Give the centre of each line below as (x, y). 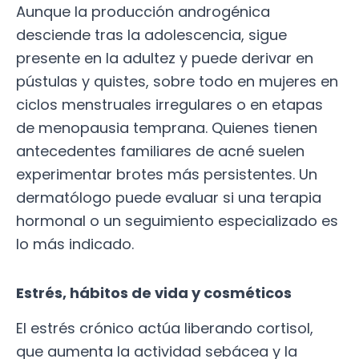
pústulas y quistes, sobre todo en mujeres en (177, 82)
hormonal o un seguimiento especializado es (177, 221)
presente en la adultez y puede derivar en (165, 58)
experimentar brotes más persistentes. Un (167, 175)
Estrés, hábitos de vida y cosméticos (157, 292)
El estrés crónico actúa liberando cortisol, (165, 329)
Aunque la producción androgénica (143, 12)
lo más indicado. (75, 244)
